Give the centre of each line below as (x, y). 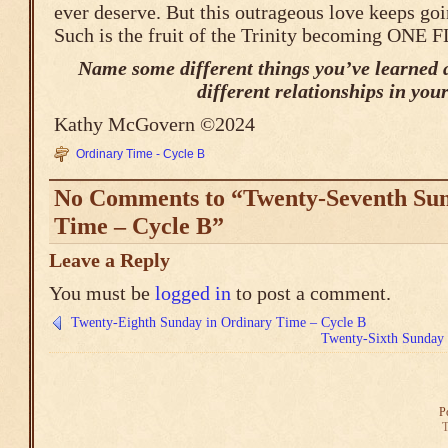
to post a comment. (311, 293)
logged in (193, 293)
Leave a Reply (109, 260)
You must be (102, 293)
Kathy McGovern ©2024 (154, 124)
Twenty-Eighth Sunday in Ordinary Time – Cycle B (218, 322)
